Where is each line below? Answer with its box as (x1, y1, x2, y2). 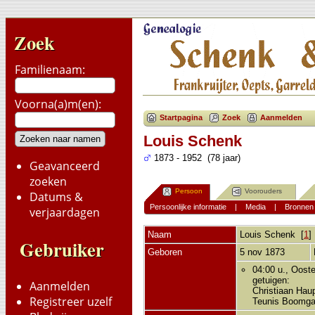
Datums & (30, 189, 83, 205)
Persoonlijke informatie (149, 202, 226, 212)
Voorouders (245, 187, 282, 195)
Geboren (148, 246, 182, 257)
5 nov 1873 (240, 246, 288, 257)
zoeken (30, 174, 67, 189)
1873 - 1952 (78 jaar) (151, 153, 240, 163)
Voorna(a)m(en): (15, 96, 101, 112)
